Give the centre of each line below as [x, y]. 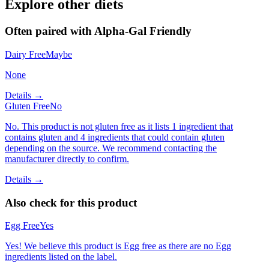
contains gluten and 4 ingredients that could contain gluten [115, 137]
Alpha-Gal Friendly [143, 31]
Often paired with [50, 31]
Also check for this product [71, 202]
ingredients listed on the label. [61, 257]
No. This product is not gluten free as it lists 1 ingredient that [119, 126]
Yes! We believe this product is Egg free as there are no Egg [118, 246]
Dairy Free [25, 54]
